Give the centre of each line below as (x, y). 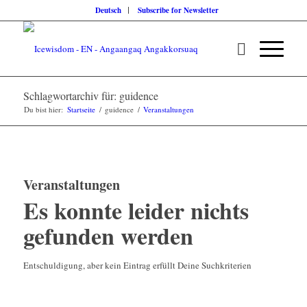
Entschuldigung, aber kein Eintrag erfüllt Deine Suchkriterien (137, 265)
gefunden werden (108, 236)
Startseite (81, 109)
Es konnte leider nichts (136, 210)
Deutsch (108, 10)
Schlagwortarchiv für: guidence (90, 96)
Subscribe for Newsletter (178, 10)
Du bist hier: (43, 109)
